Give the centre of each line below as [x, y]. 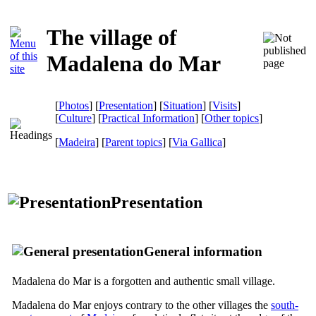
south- [285, 305]
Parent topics [134, 142]
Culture [75, 118]
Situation [183, 105]
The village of [112, 38]
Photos [74, 105]
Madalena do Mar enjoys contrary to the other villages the [141, 305]
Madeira [77, 142]
